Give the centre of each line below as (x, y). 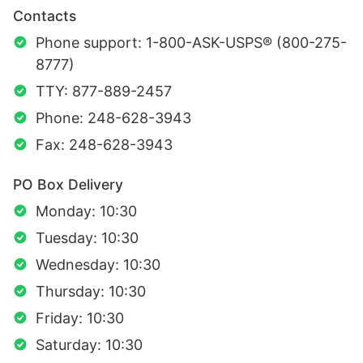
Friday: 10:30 (80, 318)
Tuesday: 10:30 (87, 237)
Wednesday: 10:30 (98, 264)
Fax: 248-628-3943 (104, 144)
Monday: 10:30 (86, 211)
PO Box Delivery (68, 184)
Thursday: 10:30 (91, 291)
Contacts (45, 15)
